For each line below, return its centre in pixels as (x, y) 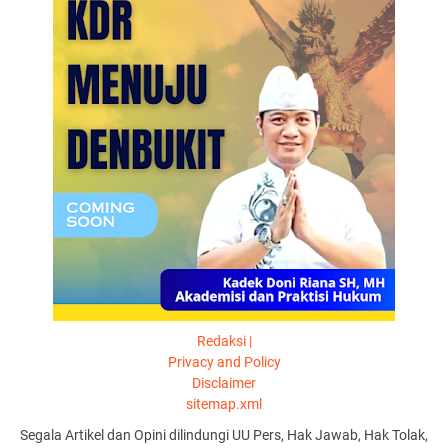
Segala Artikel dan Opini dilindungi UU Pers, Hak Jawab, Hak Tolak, (224, 434)
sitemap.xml (224, 403)
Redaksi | (224, 340)
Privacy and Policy (224, 361)
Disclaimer (224, 382)
